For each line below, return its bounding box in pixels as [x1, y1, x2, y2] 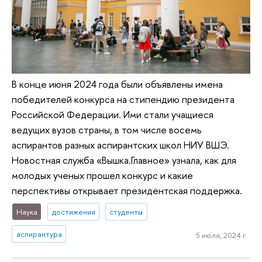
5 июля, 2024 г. [195, 229, 247, 240]
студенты [109, 206, 143, 217]
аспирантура [16, 228, 62, 239]
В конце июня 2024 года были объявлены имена [12, 77, 223, 91]
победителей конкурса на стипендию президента [12, 92, 235, 106]
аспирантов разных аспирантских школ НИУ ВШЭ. [12, 137, 229, 151]
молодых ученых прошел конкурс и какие [12, 168, 193, 182]
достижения [51, 206, 95, 217]
